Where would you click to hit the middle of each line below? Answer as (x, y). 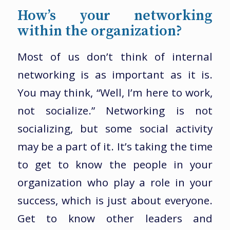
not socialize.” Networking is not (115, 111)
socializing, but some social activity (115, 129)
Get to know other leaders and (115, 218)
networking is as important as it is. (115, 75)
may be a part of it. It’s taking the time (115, 147)
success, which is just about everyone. (115, 200)
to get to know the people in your (115, 165)
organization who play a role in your (115, 183)
